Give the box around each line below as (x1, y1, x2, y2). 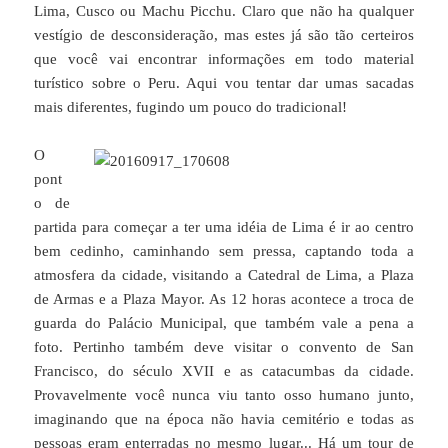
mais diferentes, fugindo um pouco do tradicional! (34, 98, 348, 115)
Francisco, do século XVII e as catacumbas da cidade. (34, 362, 414, 379)
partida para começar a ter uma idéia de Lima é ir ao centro (34, 218, 414, 235)
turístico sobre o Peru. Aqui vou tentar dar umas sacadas (34, 74, 414, 91)
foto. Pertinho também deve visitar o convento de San (34, 338, 414, 355)
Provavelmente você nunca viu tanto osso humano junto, (34, 386, 414, 403)
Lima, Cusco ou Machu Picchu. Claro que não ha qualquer (34, 2, 414, 19)
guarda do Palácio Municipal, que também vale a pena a (34, 314, 414, 331)
